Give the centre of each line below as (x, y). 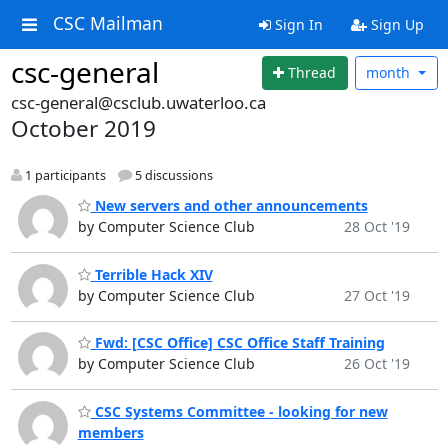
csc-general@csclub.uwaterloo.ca (138, 102)
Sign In (296, 24)
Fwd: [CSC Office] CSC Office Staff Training (237, 343)
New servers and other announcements (229, 206)
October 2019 (83, 128)
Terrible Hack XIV (151, 274)
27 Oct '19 (376, 295)
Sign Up (395, 24)
